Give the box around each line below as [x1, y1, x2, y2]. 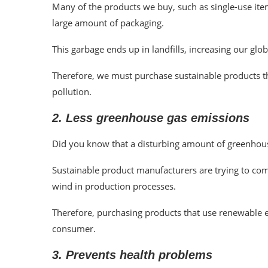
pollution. [52, 86, 92, 98]
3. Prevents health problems [52, 248, 212, 261]
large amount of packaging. [52, 17, 164, 29]
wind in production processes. [52, 180, 176, 192]
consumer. [52, 223, 96, 234]
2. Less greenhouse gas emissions [52, 111, 249, 124]
